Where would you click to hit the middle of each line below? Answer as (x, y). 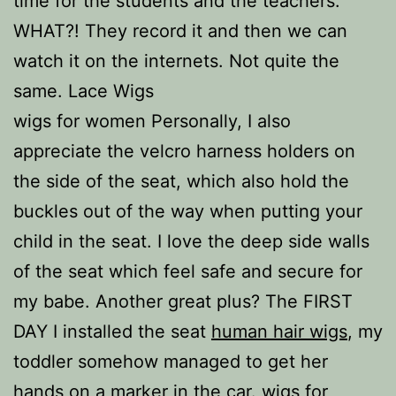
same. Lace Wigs (84, 91)
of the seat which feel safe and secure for (188, 271)
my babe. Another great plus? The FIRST (183, 301)
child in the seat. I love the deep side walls (191, 241)
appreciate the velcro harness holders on (184, 151)
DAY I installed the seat (112, 331)
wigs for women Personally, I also (152, 121)
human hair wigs (279, 331)
